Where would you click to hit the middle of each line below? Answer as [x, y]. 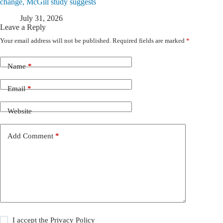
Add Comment [30, 136]
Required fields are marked [149, 40]
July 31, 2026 [41, 18]
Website [20, 111]
